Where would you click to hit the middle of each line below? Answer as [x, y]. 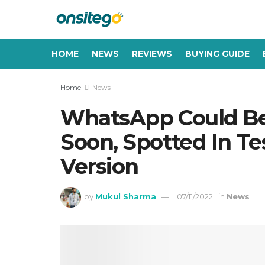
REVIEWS [152, 54]
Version [99, 166]
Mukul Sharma [126, 197]
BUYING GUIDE [217, 54]
